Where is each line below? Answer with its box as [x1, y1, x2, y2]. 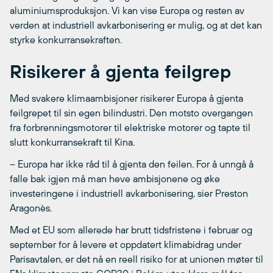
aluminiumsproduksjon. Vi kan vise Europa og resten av [10, 4, 244, 16]
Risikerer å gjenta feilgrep [10, 61, 231, 82]
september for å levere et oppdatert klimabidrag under [10, 238, 241, 250]
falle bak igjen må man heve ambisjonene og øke [10, 172, 220, 184]
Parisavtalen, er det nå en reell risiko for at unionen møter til [10, 253, 263, 264]
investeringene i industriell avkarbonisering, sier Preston [10, 187, 248, 199]
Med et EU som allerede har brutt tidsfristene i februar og [10, 224, 252, 235]
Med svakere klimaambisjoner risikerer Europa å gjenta [10, 92, 243, 104]
